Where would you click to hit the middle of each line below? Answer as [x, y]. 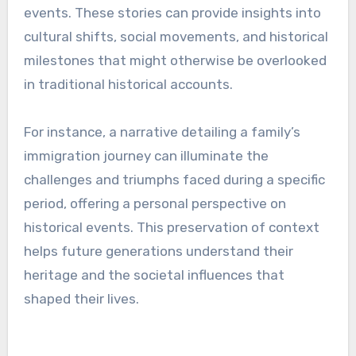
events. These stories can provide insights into [172, 13]
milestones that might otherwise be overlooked [175, 61]
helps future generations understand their [158, 252]
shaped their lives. [81, 299]
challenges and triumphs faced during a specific [174, 180]
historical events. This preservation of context [171, 228]
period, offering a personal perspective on [155, 204]
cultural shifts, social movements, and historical [176, 37]
